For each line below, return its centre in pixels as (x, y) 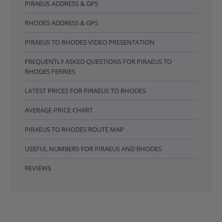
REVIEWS (38, 168)
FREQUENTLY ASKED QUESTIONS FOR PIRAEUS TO (98, 61)
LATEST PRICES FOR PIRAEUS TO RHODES (85, 91)
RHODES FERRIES (50, 71)
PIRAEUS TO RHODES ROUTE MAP (74, 129)
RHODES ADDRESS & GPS (61, 23)
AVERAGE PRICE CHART (59, 110)
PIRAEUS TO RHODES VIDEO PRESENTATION (90, 42)
